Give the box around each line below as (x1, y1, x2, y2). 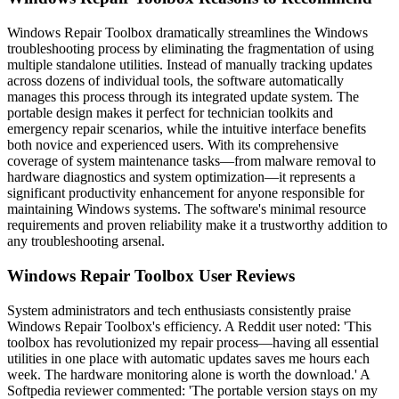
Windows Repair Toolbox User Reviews (7, 265, 295, 285)
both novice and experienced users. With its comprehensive (7, 137, 338, 153)
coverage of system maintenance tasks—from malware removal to (7, 153, 376, 169)
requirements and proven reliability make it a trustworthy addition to (7, 217, 387, 233)
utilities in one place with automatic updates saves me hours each (7, 350, 370, 366)
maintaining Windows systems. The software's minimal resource (7, 201, 366, 217)
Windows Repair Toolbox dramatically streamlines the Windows (7, 25, 368, 41)
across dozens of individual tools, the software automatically (7, 73, 344, 89)
